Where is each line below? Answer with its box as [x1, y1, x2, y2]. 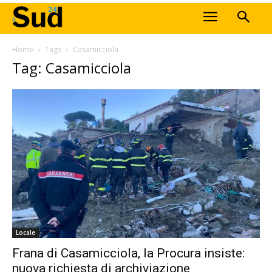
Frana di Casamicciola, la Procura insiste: [12, 246, 245, 261]
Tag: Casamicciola [12, 57, 131, 78]
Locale [16, 228, 35, 237]
